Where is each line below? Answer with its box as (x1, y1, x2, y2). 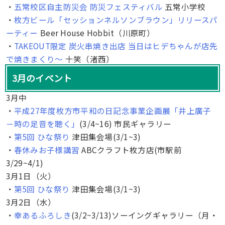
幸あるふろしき (14, 209, 71, 220)
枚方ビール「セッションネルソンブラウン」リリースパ (14, 14, 218, 25)
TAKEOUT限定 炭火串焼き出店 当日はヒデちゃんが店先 (14, 40, 218, 51)
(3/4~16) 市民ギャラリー (79, 118, 172, 129)
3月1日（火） (6, 170, 56, 181)
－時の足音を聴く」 (6, 118, 80, 129)
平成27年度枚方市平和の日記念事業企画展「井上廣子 (14, 104, 211, 116)
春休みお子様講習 (14, 144, 80, 155)
